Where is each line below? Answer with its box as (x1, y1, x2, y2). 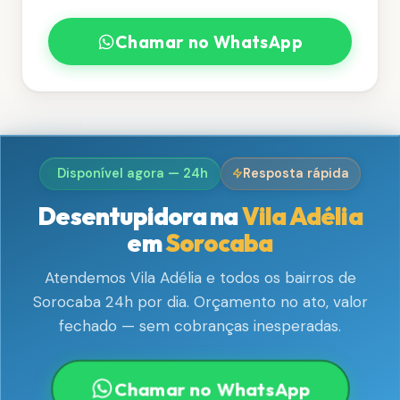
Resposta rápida (242, 164, 349, 181)
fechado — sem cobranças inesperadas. (59, 316, 341, 337)
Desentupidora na (37, 200, 242, 231)
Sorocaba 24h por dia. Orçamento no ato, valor (32, 292, 368, 312)
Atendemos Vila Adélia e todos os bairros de (44, 268, 356, 288)
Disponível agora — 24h (57, 164, 209, 181)
